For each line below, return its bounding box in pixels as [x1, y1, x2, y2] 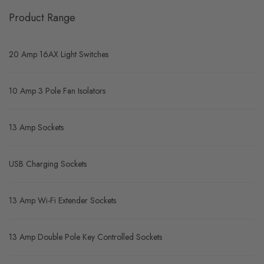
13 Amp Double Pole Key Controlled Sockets [9, 231, 162, 243]
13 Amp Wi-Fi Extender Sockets [9, 194, 116, 206]
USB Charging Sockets [9, 158, 87, 170]
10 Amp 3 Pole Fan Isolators [9, 85, 105, 97]
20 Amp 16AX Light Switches [9, 48, 108, 60]
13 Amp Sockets [9, 121, 64, 133]
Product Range [9, 10, 75, 25]
